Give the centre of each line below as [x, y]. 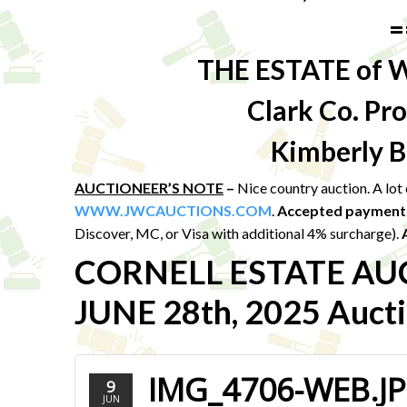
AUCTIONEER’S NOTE [149, 188]
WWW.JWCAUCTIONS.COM [173, 210]
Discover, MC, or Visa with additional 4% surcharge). [238, 233]
